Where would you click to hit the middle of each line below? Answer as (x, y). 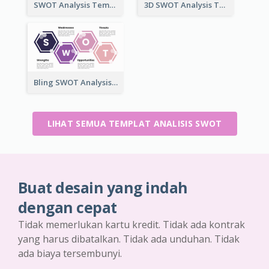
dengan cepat (68, 208)
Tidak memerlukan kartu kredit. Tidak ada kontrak (131, 225)
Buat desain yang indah (103, 188)
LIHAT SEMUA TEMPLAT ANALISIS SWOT (134, 124)
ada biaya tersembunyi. (70, 254)
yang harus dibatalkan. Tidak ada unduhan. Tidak (129, 239)
